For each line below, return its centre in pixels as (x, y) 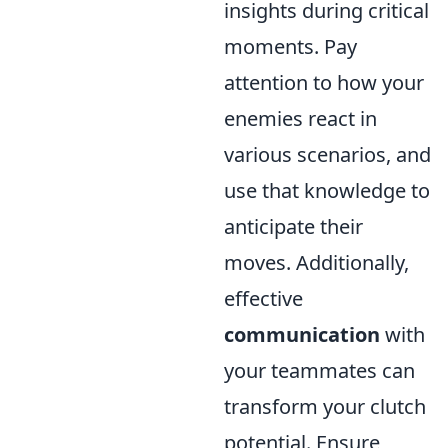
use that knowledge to (327, 191)
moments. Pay (290, 47)
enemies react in (300, 119)
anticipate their (293, 227)
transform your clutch (325, 407)
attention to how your (324, 83)
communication (302, 335)
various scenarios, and (327, 155)
